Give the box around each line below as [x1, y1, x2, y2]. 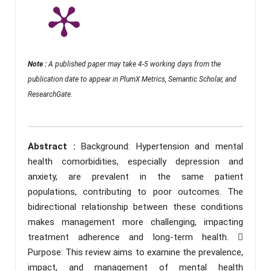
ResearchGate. [28, 90, 73, 99]
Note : [28, 59, 48, 68]
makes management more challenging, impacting [28, 216, 243, 227]
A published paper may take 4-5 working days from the [48, 59, 221, 68]
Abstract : [28, 140, 82, 152]
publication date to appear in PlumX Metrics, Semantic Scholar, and [28, 74, 237, 83]
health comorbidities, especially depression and [28, 155, 243, 167]
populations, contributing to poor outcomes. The [28, 186, 243, 197]
